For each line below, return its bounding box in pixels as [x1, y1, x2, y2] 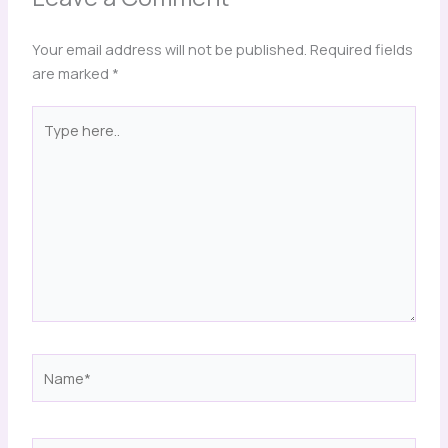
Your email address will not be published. [31, 38, 307, 59]
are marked [31, 62, 112, 83]
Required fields [309, 38, 413, 59]
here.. [30, 131, 69, 152]
